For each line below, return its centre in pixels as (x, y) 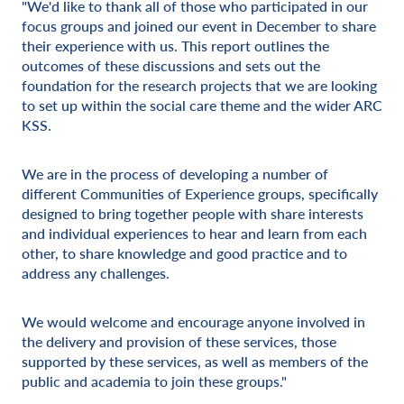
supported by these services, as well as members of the (195, 361)
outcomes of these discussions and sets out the (171, 65)
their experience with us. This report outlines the (175, 46)
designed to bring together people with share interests (193, 213)
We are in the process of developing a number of (175, 174)
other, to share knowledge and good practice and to (184, 253)
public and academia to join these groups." (154, 381)
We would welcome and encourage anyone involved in (193, 321)
